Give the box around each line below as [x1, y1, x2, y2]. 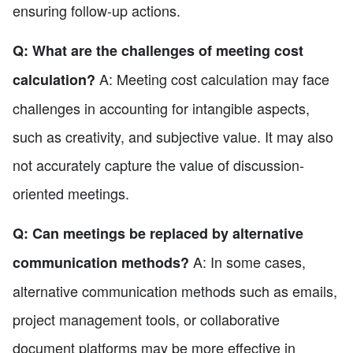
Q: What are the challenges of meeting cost [13, 39, 303, 61]
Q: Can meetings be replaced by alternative [13, 222, 303, 243]
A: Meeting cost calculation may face [95, 68, 329, 89]
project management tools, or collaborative [13, 308, 280, 329]
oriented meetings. [13, 182, 129, 203]
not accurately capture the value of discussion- [13, 154, 304, 175]
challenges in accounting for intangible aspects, [13, 97, 310, 118]
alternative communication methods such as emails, [13, 280, 337, 301]
